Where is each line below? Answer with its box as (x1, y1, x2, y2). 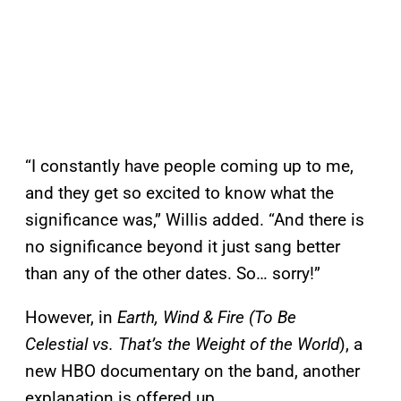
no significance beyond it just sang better (25, 236, 340, 258)
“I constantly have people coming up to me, (25, 156, 354, 177)
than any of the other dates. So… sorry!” (25, 263, 320, 285)
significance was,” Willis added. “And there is (25, 209, 364, 231)
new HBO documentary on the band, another (25, 361, 360, 382)
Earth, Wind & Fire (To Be (117, 307, 296, 328)
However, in (25, 307, 117, 328)
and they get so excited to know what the (25, 183, 334, 204)
